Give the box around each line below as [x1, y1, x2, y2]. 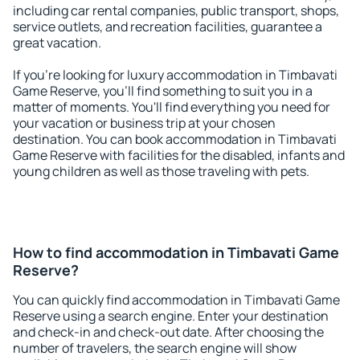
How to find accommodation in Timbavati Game [13, 243, 339, 262]
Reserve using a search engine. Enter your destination [13, 307, 329, 325]
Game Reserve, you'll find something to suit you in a [13, 82, 313, 100]
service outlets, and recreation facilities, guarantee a [13, 18, 322, 35]
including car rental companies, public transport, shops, [13, 2, 339, 19]
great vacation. [13, 34, 101, 51]
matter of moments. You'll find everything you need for [13, 98, 330, 116]
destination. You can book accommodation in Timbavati [13, 130, 337, 148]
